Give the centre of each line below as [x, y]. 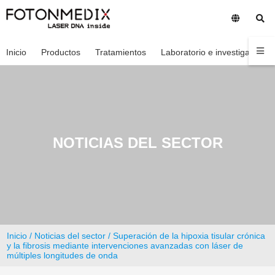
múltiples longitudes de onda [63, 255]
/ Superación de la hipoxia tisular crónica [186, 235]
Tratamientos [121, 52]
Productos [61, 52]
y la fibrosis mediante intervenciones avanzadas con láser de [125, 245]
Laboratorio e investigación [213, 52]
